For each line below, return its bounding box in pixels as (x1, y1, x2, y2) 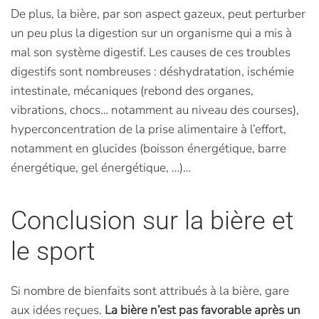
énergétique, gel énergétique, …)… (11, 159, 191, 176)
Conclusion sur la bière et (11, 206, 294, 236)
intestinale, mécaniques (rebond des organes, (11, 83, 253, 99)
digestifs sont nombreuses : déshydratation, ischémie (11, 63, 294, 80)
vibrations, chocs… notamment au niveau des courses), (11, 102, 299, 118)
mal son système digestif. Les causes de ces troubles (11, 44, 291, 61)
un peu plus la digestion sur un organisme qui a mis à (11, 25, 292, 41)
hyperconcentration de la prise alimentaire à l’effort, (11, 121, 286, 137)
